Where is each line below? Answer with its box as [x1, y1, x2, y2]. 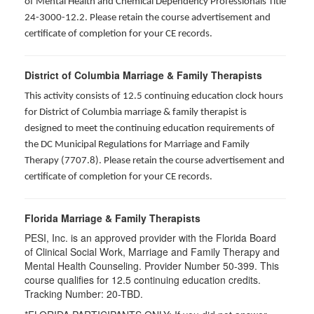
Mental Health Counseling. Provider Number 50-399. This [25, 259, 279, 273]
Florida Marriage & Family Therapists [25, 211, 200, 225]
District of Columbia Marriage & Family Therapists [25, 68, 262, 82]
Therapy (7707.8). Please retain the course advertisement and [25, 156, 285, 166]
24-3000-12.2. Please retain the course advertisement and [25, 13, 271, 23]
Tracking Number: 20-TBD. [25, 287, 143, 301]
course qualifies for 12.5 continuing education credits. [25, 273, 261, 287]
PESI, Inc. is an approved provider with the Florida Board [25, 231, 276, 245]
